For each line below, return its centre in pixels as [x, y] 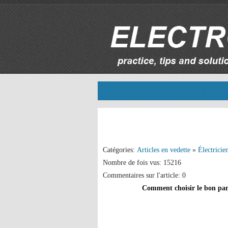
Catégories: [120, 150]
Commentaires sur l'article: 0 [144, 175]
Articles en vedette [164, 150]
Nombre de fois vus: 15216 [142, 163]
